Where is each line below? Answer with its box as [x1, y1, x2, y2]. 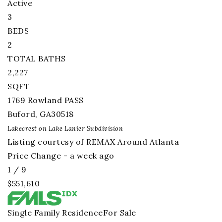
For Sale [103, 208, 136, 218]
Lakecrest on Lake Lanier [7, 124, 85, 133]
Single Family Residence [7, 208, 103, 218]
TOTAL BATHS [7, 54, 66, 63]
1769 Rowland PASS [7, 95, 84, 105]
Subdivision [85, 124, 123, 133]
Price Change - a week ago [7, 151, 114, 161]
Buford [7, 109, 35, 119]
